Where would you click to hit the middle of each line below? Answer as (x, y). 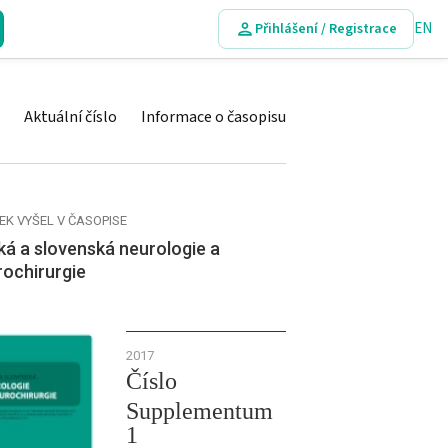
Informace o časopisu (213, 117)
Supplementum (199, 411)
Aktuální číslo (70, 117)
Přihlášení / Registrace (326, 28)
